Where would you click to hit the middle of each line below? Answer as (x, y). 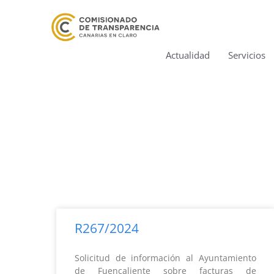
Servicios (247, 55)
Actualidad (188, 55)
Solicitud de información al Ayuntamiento (165, 258)
